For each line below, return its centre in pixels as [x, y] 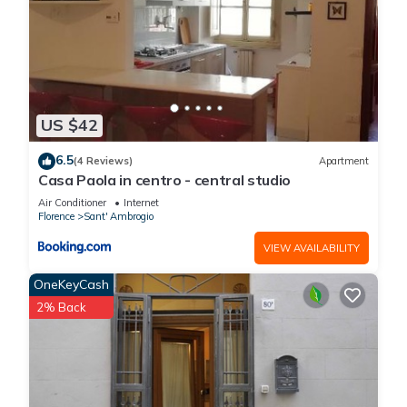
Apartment [344, 161]
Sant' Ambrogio [119, 216]
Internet [141, 202]
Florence [56, 216]
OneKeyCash [71, 284]
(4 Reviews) [103, 161]
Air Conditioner [72, 202]
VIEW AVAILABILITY [312, 248]
